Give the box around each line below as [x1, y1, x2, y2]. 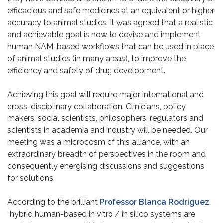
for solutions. [7, 173, 55, 183]
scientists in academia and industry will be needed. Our [7, 125, 208, 135]
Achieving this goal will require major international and [7, 90, 204, 100]
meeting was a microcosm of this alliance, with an [7, 137, 190, 147]
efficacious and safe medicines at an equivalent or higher [7, 6, 214, 16]
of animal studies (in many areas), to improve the [7, 54, 186, 64]
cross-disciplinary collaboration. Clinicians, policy [7, 102, 186, 111]
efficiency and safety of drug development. [7, 66, 165, 76]
